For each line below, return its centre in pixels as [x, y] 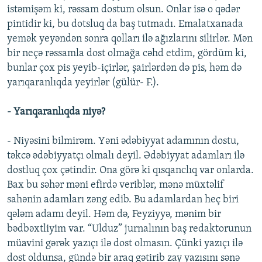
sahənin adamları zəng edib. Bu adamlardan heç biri [123, 200]
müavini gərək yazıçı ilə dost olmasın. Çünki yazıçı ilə [125, 244]
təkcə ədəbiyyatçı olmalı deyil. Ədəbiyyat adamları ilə [126, 156]
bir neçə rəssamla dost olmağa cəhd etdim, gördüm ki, [127, 54]
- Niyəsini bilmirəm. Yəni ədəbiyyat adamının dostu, [123, 142]
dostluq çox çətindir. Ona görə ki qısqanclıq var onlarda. [130, 171]
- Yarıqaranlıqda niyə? [56, 112]
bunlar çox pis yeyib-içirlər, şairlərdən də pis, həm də [124, 68]
